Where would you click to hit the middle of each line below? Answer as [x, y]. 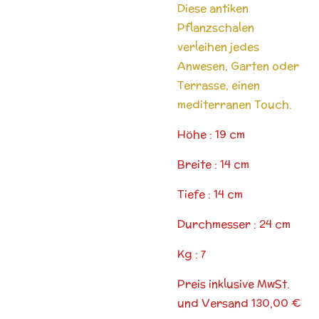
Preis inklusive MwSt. [234, 283]
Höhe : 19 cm [211, 134]
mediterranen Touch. [236, 104]
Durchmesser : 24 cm [234, 224]
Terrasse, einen [219, 85]
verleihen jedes [218, 46]
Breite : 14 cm [213, 164]
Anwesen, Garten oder [238, 66]
